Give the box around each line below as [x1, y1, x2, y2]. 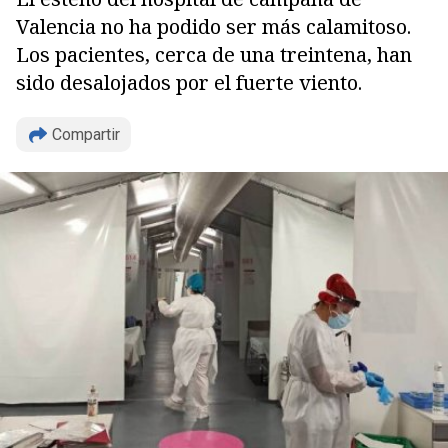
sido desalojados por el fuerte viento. [16, 69, 362, 96]
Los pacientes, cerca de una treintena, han [16, 41, 412, 68]
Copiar [57, 257, 112, 285]
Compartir [52, 125, 120, 144]
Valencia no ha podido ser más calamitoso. [16, 13, 411, 40]
